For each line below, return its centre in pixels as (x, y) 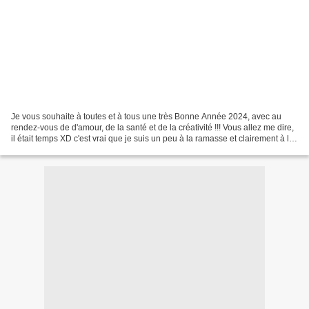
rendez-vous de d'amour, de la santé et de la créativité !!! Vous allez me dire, (152, 127)
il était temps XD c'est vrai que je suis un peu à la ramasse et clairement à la (152, 138)
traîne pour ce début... (52, 149)
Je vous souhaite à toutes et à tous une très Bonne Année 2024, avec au (146, 116)
